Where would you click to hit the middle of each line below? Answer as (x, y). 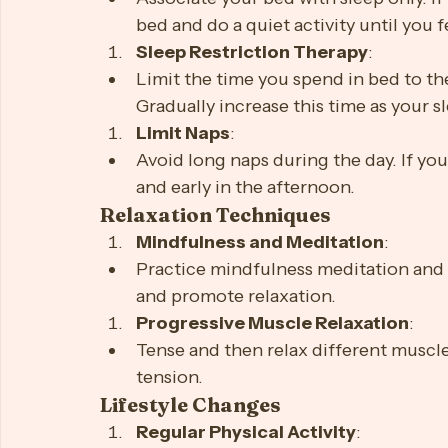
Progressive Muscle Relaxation (272, 409)
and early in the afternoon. (245, 273)
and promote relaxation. (236, 382)
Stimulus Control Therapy (251, 57)
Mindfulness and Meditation (260, 328)
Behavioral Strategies (212, 29)
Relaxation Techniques (215, 300)
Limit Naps (183, 219)
